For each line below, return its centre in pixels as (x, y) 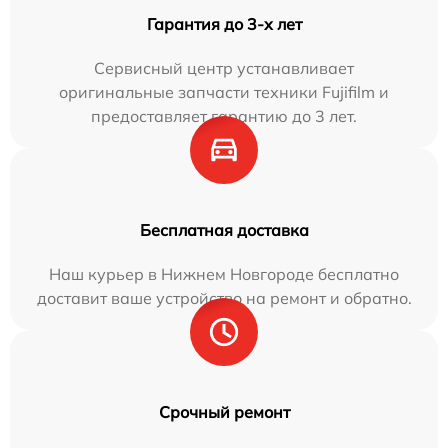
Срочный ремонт (224, 412)
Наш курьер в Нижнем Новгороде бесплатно (224, 274)
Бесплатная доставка (224, 230)
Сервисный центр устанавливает (224, 68)
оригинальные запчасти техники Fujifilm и (224, 92)
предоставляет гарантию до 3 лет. (224, 116)
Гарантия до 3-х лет (224, 24)
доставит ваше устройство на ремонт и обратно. (224, 298)
